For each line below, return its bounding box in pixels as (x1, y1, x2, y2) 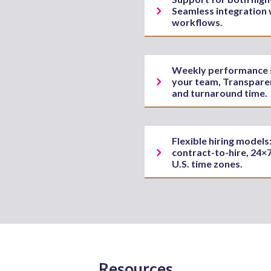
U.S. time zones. (172, 158, 243, 169)
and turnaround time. (172, 87, 267, 99)
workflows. (172, 16, 223, 28)
